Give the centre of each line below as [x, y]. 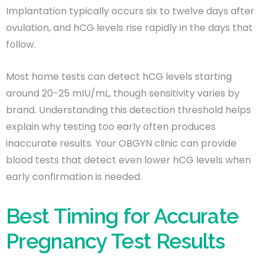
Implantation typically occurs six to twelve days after [130, 11]
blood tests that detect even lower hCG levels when [128, 160]
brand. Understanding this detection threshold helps [128, 110]
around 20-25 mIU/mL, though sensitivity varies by [123, 93]
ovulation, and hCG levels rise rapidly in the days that [129, 27]
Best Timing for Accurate [122, 216]
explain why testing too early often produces [111, 126]
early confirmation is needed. [74, 176]
